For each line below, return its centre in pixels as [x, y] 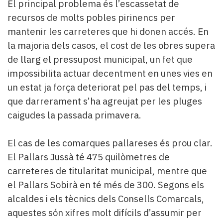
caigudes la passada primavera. [74, 115]
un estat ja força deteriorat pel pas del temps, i [107, 87]
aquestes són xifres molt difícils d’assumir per [105, 212]
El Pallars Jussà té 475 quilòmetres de [89, 157]
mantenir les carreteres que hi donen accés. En [108, 31]
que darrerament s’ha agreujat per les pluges [105, 101]
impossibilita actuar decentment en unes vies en [110, 73]
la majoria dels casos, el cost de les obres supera [111, 45]
